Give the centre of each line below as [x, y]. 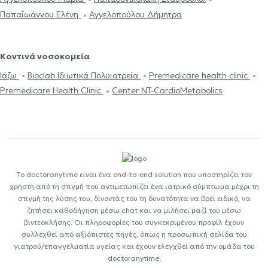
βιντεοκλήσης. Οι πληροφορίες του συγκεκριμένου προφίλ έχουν [134, 222]
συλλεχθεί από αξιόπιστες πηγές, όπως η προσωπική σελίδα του [134, 234]
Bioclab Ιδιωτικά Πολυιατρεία [84, 75]
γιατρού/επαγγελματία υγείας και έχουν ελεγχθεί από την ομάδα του [134, 246]
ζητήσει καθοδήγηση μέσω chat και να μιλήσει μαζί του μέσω [134, 210]
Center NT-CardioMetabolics [167, 91]
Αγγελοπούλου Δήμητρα [135, 14]
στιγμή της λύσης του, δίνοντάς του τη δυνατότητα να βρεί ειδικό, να [134, 198]
